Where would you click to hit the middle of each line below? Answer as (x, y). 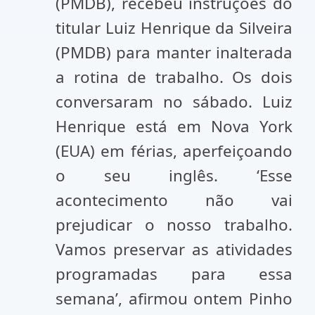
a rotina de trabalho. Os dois (174, 77)
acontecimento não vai (174, 200)
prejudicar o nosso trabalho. (174, 225)
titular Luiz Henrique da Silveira (174, 28)
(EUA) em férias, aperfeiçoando (174, 151)
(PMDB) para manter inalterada (174, 52)
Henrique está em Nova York (174, 126)
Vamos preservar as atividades (174, 249)
